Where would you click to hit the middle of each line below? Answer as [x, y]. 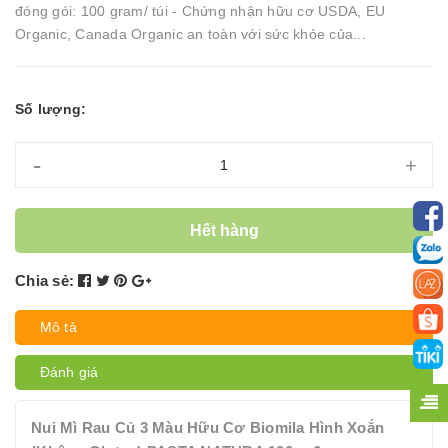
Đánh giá [69, 372]
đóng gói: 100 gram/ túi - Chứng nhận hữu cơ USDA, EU [200, 11]
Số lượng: [51, 109]
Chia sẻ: [44, 280]
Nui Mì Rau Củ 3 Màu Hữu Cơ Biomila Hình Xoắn [207, 428]
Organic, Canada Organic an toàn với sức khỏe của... [190, 34]
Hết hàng [224, 230]
